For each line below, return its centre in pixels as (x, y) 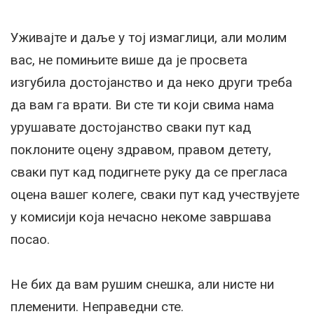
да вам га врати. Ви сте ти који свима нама (142, 105)
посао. (30, 240)
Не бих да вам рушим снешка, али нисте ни (142, 285)
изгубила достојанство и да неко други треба (151, 83)
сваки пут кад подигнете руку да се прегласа (149, 172)
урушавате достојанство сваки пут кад (131, 128)
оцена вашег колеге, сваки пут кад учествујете (155, 195)
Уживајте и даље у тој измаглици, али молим (149, 38)
